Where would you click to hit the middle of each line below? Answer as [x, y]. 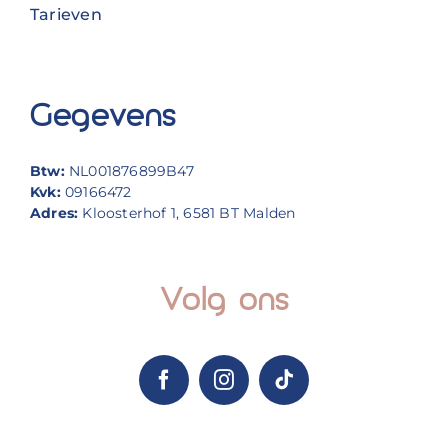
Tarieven [65, 14]
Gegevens [102, 118]
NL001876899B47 [131, 171]
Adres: [54, 213]
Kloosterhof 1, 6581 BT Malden [187, 213]
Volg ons [224, 302]
